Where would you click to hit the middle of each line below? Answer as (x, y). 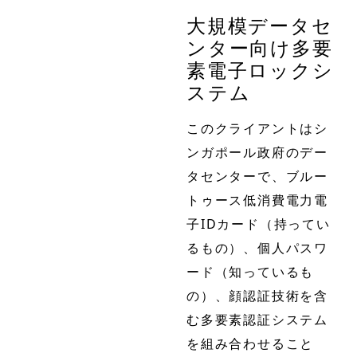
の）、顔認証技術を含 (257, 295)
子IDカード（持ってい (259, 224)
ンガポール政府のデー (257, 152)
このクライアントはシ (258, 128)
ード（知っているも (251, 271)
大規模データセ (260, 25)
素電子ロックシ (260, 69)
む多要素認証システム (257, 319)
